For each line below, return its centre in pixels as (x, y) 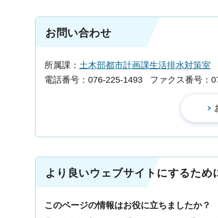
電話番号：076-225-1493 (93, 80)
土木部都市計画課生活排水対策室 (145, 65)
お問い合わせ (78, 33)
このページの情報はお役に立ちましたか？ (127, 205)
